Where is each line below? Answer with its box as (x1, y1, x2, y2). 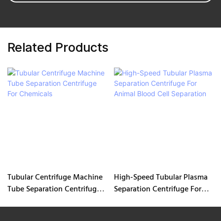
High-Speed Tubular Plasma (113, 171, 208, 184)
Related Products (7, 39, 109, 55)
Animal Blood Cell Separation (113, 194, 213, 208)
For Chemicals (7, 194, 55, 208)
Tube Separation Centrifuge (7, 183, 101, 196)
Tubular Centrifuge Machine (7, 171, 103, 184)
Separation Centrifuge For (113, 183, 201, 196)
